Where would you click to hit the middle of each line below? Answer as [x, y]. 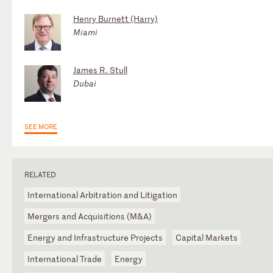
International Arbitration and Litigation [102, 194]
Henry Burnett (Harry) [115, 18]
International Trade [65, 258]
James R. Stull [100, 69]
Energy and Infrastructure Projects [95, 237]
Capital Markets [207, 237]
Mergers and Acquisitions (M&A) [90, 216]
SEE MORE [41, 126]
